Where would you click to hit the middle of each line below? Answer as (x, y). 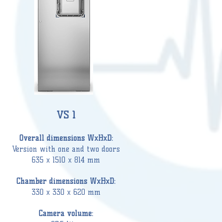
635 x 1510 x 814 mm (66, 160)
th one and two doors (84, 149)
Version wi (30, 149)
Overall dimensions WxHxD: (66, 138)
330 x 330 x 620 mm (66, 192)
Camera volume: (66, 214)
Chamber (31, 181)
